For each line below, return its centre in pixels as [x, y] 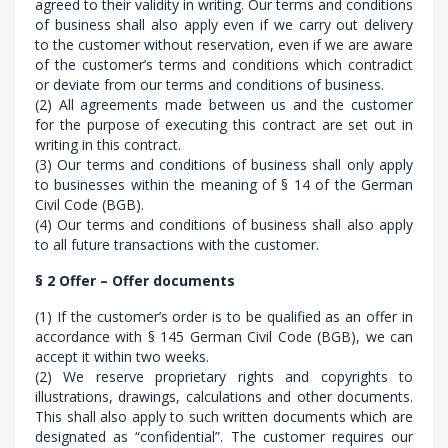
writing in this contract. [108, 144]
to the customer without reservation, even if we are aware [224, 44]
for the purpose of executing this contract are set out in [224, 124]
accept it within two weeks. [122, 356]
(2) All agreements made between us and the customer [224, 104]
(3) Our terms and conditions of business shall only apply [224, 164]
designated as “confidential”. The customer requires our [224, 436]
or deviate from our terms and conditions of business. [209, 84]
